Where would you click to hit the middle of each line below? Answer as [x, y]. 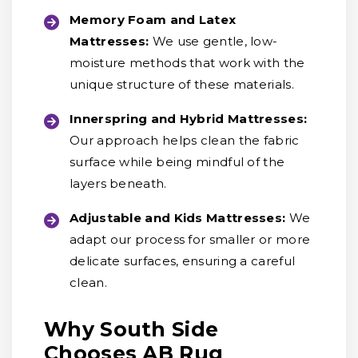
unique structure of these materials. [182, 84]
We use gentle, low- [215, 41]
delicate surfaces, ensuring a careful [183, 261]
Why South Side [131, 329]
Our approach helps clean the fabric [185, 140]
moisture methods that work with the [187, 63]
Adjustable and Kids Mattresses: [178, 218]
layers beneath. [118, 183]
